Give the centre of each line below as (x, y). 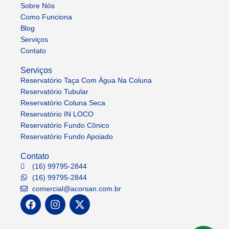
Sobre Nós (38, 6)
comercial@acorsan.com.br (76, 189)
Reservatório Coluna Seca (63, 103)
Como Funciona (46, 17)
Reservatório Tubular (54, 91)
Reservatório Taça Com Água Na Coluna (86, 80)
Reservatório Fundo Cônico (65, 125)
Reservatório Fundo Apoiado (67, 136)
